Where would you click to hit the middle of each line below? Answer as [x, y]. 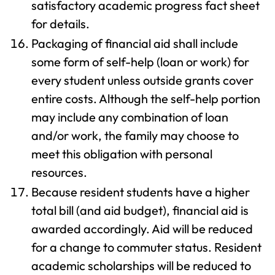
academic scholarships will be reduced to [141, 265]
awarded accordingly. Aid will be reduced [142, 229]
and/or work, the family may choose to [135, 135]
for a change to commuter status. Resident [146, 247]
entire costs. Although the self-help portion [146, 99]
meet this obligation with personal [122, 154]
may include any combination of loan [130, 117]
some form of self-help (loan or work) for [140, 62]
